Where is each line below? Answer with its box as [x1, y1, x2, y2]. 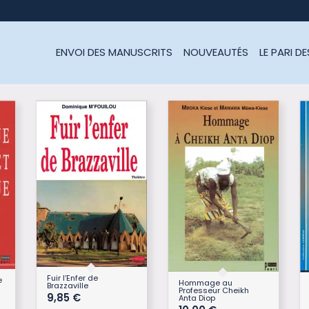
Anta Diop [178, 292, 215, 303]
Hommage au [178, 277, 232, 288]
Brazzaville [46, 280, 88, 292]
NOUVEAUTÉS [183, 45, 249, 59]
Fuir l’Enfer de [46, 272, 98, 284]
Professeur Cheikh [178, 284, 249, 296]
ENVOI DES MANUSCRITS [56, 45, 173, 59]
